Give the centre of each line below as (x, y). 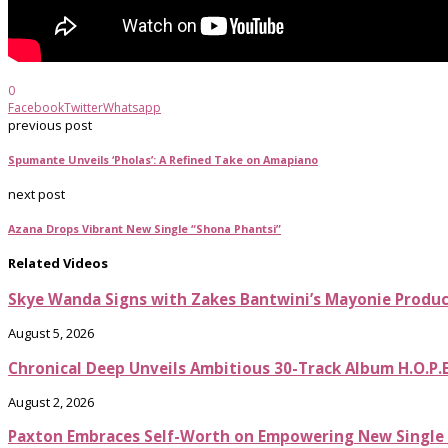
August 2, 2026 (51, 401)
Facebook (36, 107)
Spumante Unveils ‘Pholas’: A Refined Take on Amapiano (163, 159)
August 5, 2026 (51, 333)
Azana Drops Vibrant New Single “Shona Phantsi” (144, 228)
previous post (50, 124)
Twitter (83, 107)
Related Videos (58, 262)
